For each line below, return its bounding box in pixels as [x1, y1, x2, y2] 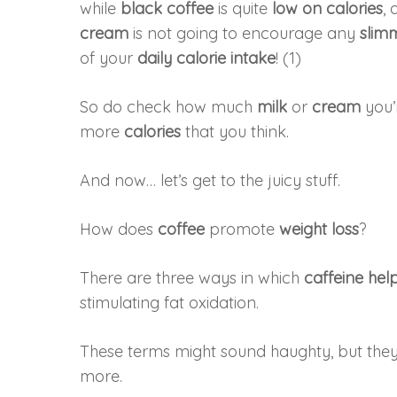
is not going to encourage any [128, 22, 361, 43]
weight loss [279, 218, 360, 239]
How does [80, 218, 159, 239]
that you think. [181, 121, 290, 142]
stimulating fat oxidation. [80, 292, 260, 313]
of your [80, 47, 138, 68]
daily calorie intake [137, 47, 276, 68]
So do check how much [80, 96, 258, 117]
